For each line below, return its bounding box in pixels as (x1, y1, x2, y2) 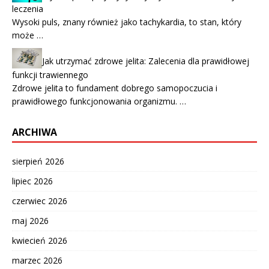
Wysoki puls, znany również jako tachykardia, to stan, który (12, 16, 241, 28)
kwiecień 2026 (12, 234, 67, 246)
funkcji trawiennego (12, 68, 88, 80)
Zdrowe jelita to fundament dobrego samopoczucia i (12, 82, 217, 94)
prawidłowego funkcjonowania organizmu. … (12, 95, 186, 107)
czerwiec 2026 (12, 195, 67, 207)
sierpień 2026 (12, 155, 64, 167)
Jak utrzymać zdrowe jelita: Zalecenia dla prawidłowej (42, 55, 249, 67)
